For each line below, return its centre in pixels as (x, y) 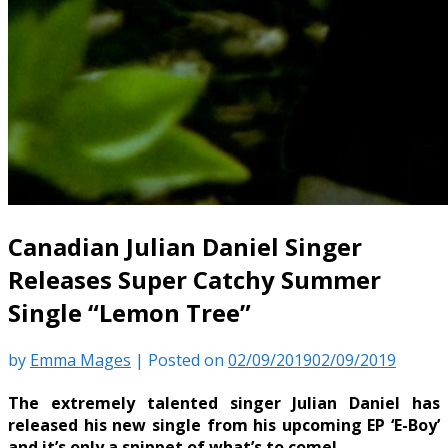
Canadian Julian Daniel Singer (185, 246)
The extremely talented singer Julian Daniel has (224, 403)
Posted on (188, 359)
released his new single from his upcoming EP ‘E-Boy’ (224, 425)
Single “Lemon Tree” (129, 312)
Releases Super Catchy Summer (194, 279)
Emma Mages (80, 359)
